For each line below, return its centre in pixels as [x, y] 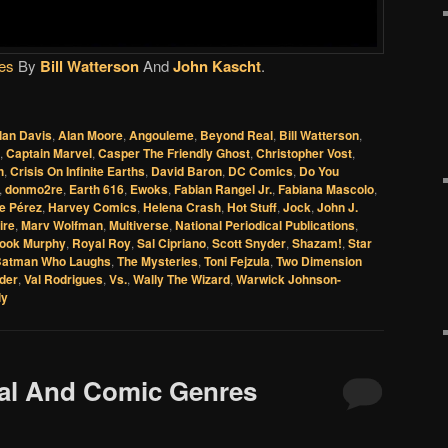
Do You [319, 171]
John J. [337, 207]
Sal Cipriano [171, 243]
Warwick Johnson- [288, 279]
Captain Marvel [49, 153]
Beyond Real [236, 135]
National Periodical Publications [265, 225]
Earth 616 [96, 189]
